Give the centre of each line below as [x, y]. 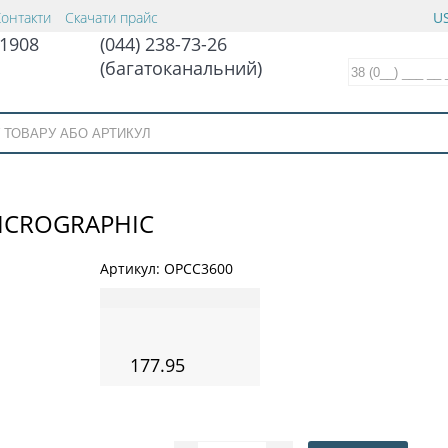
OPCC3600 [198, 268]
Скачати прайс [111, 17]
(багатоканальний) [181, 68]
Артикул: [132, 268]
